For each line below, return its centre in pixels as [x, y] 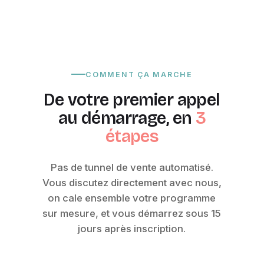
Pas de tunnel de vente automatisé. [132, 167]
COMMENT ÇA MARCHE [139, 74]
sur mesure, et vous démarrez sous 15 [132, 213]
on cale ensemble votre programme [132, 198]
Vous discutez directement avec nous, [132, 182]
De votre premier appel [132, 100]
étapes [132, 136]
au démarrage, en [127, 118]
